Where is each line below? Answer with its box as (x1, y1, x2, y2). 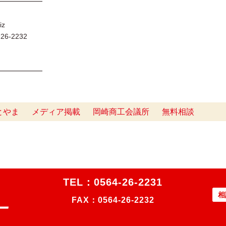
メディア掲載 (32, 107, 80, 116)
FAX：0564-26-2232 (71, 196, 154, 204)
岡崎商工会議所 (93, 107, 149, 116)
